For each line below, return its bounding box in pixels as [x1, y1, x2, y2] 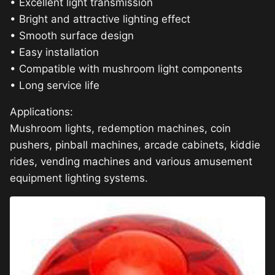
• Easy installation [10, 46, 99, 58]
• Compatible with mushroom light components [10, 63, 242, 75]
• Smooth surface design [10, 29, 134, 42]
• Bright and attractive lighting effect [10, 13, 190, 25]
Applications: [10, 106, 73, 118]
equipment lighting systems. [10, 172, 148, 184]
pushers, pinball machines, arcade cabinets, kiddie [10, 139, 260, 151]
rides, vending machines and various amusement [10, 155, 252, 168]
